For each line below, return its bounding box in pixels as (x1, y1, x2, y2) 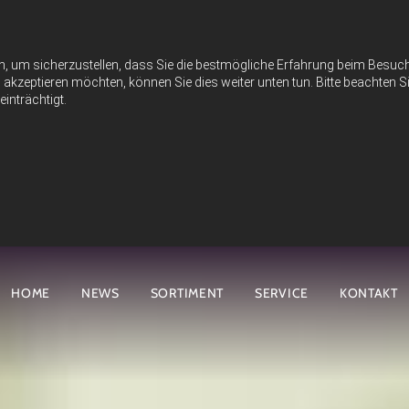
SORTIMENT (150, 285, 225, 301)
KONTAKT (339, 285, 398, 301)
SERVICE (255, 285, 309, 301)
